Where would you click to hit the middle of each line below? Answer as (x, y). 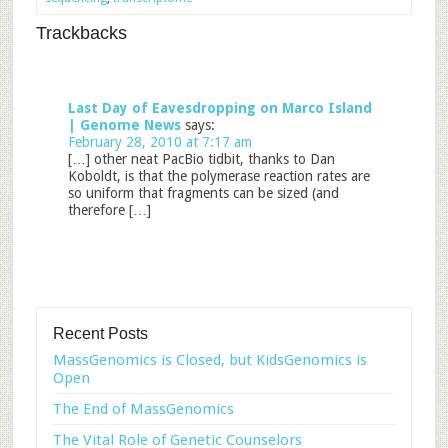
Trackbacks (81, 33)
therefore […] (109, 210)
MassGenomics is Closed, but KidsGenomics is (209, 360)
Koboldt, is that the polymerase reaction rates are (218, 176)
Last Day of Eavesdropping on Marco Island (219, 108)
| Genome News (124, 125)
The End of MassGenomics (143, 409)
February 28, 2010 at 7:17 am (159, 142)
